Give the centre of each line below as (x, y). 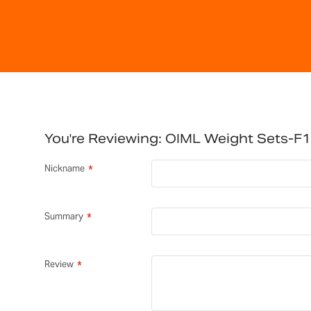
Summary (64, 216)
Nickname (64, 168)
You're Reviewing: (103, 138)
